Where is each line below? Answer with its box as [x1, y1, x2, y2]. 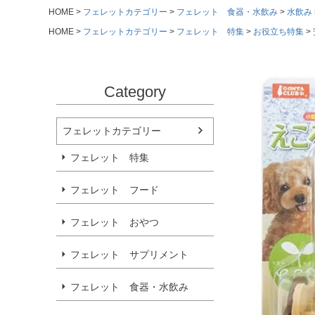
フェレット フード [70, 184, 159, 195]
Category [104, 82, 166, 101]
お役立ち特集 [253, 27, 304, 37]
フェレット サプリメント [70, 248, 188, 260]
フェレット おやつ [70, 216, 159, 228]
